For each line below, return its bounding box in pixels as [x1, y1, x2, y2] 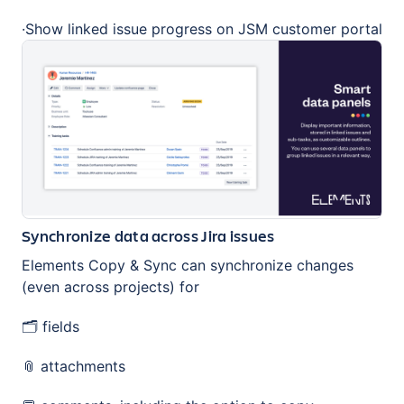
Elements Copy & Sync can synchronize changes [22, 256, 353, 275]
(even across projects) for [22, 278, 199, 297]
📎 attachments [22, 357, 125, 376]
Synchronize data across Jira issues [22, 225, 275, 247]
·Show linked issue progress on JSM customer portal [22, 19, 382, 38]
